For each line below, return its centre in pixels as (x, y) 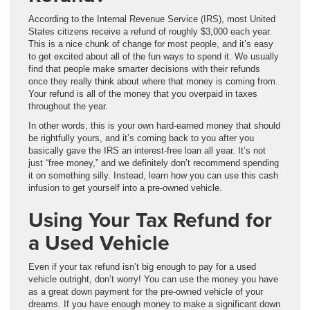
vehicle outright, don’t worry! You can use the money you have (153, 279)
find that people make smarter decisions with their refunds (144, 69)
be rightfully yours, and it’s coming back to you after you (141, 138)
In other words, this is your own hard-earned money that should (154, 125)
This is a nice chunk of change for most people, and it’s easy (151, 44)
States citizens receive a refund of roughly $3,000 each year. (150, 31)
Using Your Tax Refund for (150, 219)
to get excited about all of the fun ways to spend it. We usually (154, 56)
